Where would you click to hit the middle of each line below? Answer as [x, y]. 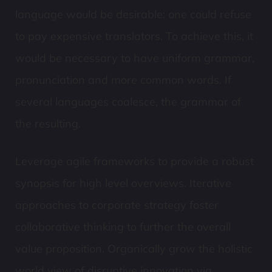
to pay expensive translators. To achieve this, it [134, 36]
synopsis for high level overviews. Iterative [123, 183]
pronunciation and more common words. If [123, 80]
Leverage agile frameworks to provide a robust [134, 161]
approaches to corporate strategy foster [117, 205]
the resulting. [48, 124]
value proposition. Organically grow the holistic [134, 249]
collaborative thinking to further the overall [123, 227]
